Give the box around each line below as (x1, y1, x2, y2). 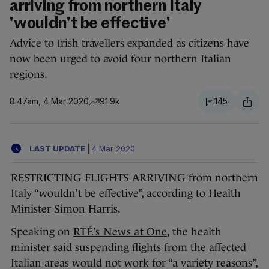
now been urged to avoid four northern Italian (10, 53, 231, 65)
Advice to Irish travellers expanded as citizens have (10, 37, 249, 50)
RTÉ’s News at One (73, 226, 168, 238)
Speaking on (11, 226, 73, 238)
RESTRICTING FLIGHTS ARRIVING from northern (11, 172, 258, 184)
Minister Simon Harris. (11, 203, 123, 216)
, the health (167, 226, 222, 238)
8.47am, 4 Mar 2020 (10, 96, 89, 107)
